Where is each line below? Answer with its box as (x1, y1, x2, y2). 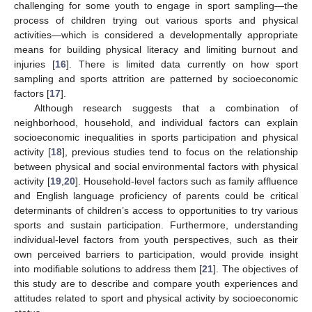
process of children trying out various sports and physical (14, 14, 298, 26)
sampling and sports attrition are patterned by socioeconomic (14, 72, 298, 84)
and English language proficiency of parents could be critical (14, 189, 298, 201)
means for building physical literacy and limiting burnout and (14, 43, 298, 55)
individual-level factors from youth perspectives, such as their (14, 233, 298, 245)
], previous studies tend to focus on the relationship (62, 146, 299, 157)
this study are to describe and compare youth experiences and (14, 277, 298, 289)
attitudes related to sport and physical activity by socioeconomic (14, 292, 298, 304)
